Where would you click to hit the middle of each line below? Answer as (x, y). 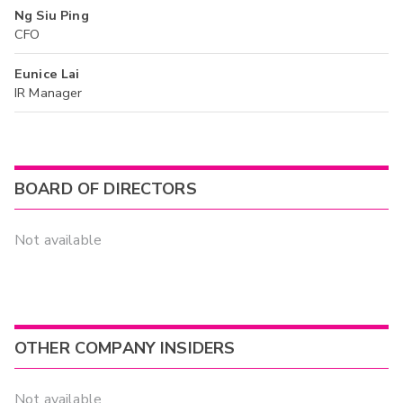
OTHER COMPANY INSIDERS (125, 348)
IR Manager (49, 93)
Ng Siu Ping (52, 16)
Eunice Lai (47, 74)
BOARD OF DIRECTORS (106, 188)
